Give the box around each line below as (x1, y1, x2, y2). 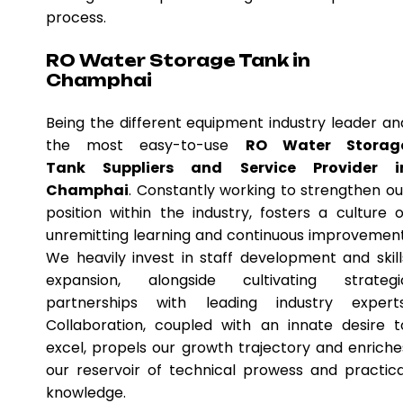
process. (46, 6, 106, 28)
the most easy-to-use (46, 134, 246, 156)
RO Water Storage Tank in (46, 49, 310, 70)
